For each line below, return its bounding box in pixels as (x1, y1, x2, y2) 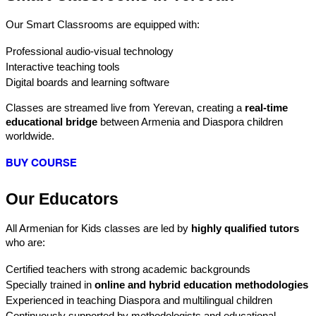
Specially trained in (6, 279, 95, 291)
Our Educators (6, 189, 119, 208)
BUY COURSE (6, 156, 77, 169)
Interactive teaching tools (6, 61, 120, 73)
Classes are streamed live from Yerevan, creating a (6, 102, 245, 114)
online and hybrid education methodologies (95, 279, 308, 291)
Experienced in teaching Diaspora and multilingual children (6, 294, 272, 306)
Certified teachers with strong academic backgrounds (6, 263, 250, 275)
